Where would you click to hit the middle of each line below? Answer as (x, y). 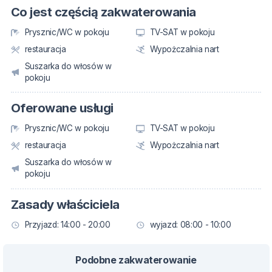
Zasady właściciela (65, 204)
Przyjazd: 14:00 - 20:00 (67, 224)
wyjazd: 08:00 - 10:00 (190, 224)
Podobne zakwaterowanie (136, 260)
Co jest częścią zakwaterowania (104, 12)
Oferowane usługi (62, 108)
